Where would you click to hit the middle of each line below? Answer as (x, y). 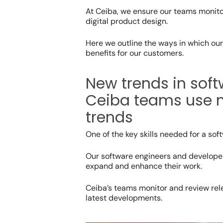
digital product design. (127, 21)
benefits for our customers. (135, 53)
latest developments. (125, 198)
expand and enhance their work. (144, 166)
